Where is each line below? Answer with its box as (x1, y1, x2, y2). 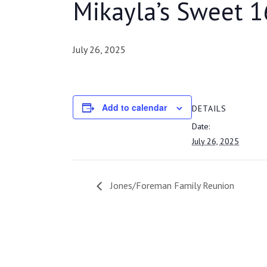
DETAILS (192, 103, 226, 114)
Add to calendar (102, 101, 167, 113)
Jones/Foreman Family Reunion (108, 179, 234, 191)
